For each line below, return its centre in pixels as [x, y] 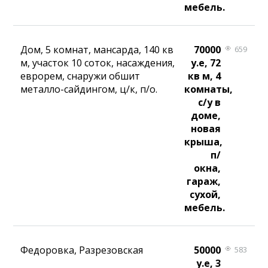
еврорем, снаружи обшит [80, 76]
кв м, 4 [204, 76]
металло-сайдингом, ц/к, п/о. [89, 89]
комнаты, [209, 89]
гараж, [203, 182]
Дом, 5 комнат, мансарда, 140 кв [97, 50]
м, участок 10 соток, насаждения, [98, 63]
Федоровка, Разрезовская [82, 250]
